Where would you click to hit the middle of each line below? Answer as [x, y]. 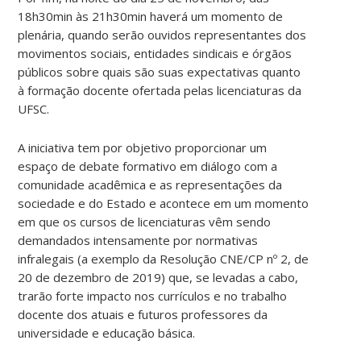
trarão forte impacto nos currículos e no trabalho [153, 295]
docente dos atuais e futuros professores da [143, 314]
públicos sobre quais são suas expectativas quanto [160, 71]
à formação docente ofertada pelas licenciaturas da [160, 90]
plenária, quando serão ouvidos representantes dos [162, 34]
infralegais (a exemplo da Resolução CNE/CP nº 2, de [164, 258]
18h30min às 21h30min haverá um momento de [151, 16]
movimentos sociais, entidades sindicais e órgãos [155, 53]
